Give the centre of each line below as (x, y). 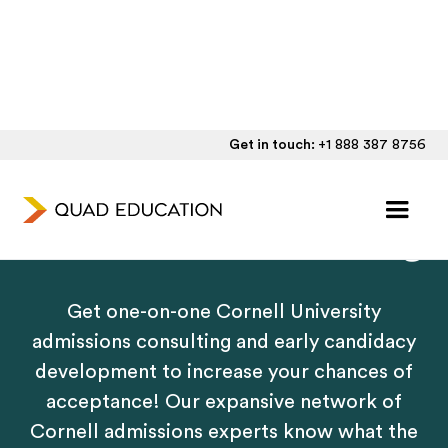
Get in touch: (273, 145)
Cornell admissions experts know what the (224, 432)
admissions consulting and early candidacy (224, 342)
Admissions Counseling (224, 239)
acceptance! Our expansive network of (224, 402)
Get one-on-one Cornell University (224, 312)
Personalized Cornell (224, 193)
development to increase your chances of (224, 372)
